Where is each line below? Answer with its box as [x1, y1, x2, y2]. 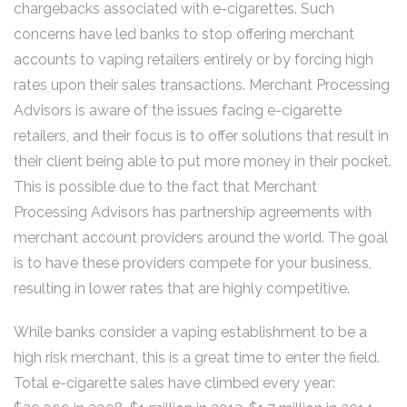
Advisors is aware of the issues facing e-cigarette [14, 102, 342, 119]
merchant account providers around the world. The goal [14, 229, 388, 246]
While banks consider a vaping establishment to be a [14, 323, 367, 341]
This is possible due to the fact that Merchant [14, 178, 317, 195]
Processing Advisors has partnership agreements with [14, 203, 372, 221]
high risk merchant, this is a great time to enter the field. [14, 349, 380, 366]
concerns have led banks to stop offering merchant [14, 25, 354, 43]
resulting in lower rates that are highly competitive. [14, 280, 350, 297]
